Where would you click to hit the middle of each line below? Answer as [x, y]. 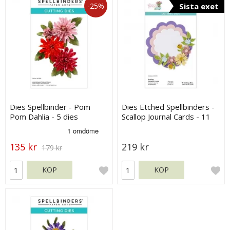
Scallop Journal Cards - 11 [166, 116]
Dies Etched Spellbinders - [168, 107]
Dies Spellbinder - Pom [50, 107]
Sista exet [199, 6]
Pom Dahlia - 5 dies [44, 116]
